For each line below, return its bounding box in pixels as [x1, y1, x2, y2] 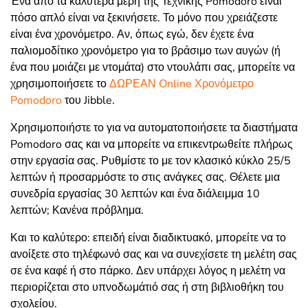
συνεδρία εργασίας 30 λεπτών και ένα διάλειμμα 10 [10, 186, 260, 202]
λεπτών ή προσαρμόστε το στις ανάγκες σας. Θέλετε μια [10, 170, 280, 186]
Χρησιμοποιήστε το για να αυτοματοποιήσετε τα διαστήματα [10, 120, 298, 136]
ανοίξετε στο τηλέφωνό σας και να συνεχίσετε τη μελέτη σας [10, 247, 297, 263]
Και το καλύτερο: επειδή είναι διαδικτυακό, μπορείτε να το [10, 230, 286, 246]
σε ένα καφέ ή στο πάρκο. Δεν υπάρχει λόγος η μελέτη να [10, 263, 285, 279]
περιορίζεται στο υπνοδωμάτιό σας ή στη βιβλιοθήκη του [10, 280, 284, 296]
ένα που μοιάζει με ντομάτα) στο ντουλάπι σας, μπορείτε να [10, 60, 295, 76]
